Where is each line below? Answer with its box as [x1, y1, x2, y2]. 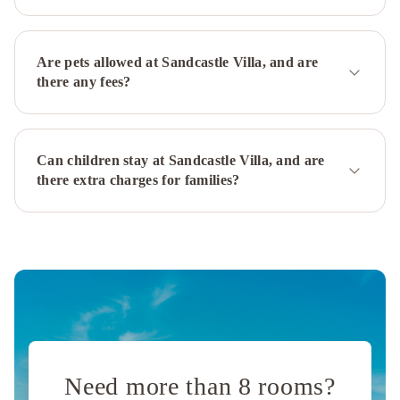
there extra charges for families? [37, 172, 240, 187]
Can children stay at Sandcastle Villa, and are [37, 153, 325, 168]
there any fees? [37, 74, 131, 89]
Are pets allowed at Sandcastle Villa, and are [37, 54, 319, 70]
